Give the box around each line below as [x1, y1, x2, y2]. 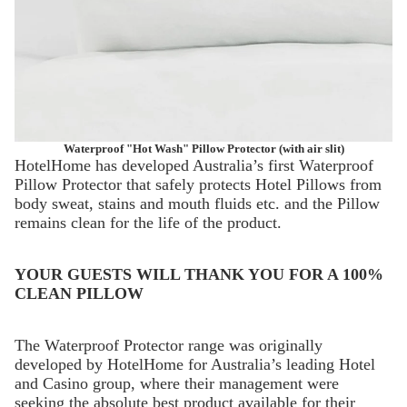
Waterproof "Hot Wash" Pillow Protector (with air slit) [63, 141, 344, 155]
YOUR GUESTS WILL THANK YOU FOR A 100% [15, 264, 383, 283]
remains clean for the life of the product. [15, 213, 282, 232]
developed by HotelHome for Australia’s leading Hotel [15, 354, 375, 373]
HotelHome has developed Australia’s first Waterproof [15, 155, 373, 174]
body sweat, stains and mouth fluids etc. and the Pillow [15, 194, 380, 213]
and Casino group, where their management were [15, 373, 339, 392]
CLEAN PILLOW [15, 283, 144, 303]
